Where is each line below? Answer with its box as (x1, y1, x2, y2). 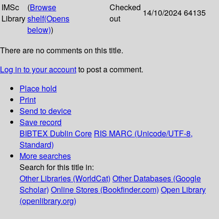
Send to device (20, 105, 71, 117)
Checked (109, 1, 141, 13)
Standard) (20, 139, 54, 151)
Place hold (20, 83, 57, 94)
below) (27, 24, 51, 36)
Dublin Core (50, 128, 92, 139)
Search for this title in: (20, 161, 94, 173)
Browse (30, 1, 56, 13)
